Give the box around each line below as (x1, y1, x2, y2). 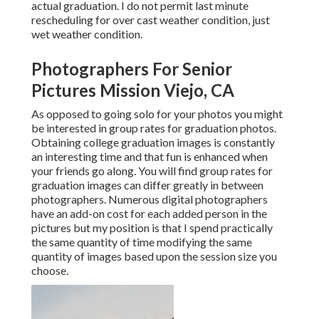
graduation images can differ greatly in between (31, 178, 263, 192)
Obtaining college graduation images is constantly (31, 135, 275, 150)
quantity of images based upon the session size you (31, 249, 277, 263)
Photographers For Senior (31, 58, 232, 80)
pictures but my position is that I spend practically (31, 221, 273, 235)
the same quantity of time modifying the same (31, 235, 252, 249)
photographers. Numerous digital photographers (31, 192, 268, 206)
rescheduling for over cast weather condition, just (31, 13, 270, 27)
